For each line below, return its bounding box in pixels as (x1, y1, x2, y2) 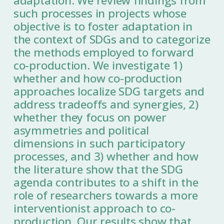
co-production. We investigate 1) (13, 57, 182, 73)
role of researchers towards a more (13, 187, 198, 203)
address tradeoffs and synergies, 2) (13, 96, 199, 112)
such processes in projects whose (13, 5, 186, 21)
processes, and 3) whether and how (13, 148, 198, 164)
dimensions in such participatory (13, 135, 185, 151)
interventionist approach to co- (13, 200, 175, 216)
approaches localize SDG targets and (13, 83, 205, 99)
